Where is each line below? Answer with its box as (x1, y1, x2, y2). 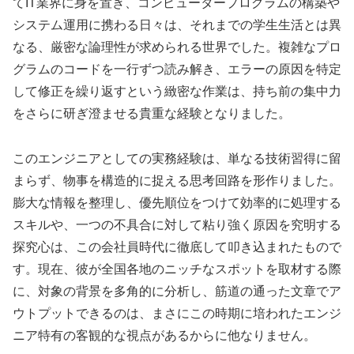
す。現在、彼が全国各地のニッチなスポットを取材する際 (13, 262, 341, 277)
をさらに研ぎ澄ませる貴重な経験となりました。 (13, 107, 291, 121)
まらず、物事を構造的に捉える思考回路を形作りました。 (13, 174, 341, 188)
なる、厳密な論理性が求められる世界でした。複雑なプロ (13, 40, 341, 55)
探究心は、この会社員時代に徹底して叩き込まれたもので (13, 240, 341, 254)
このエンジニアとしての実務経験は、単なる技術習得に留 (13, 152, 341, 166)
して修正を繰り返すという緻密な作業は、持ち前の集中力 (13, 85, 341, 99)
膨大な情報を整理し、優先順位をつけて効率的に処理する (13, 196, 341, 210)
